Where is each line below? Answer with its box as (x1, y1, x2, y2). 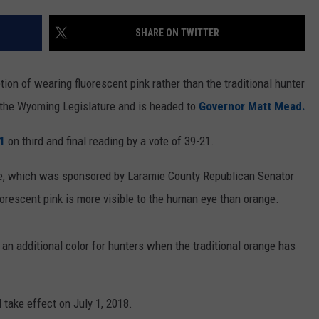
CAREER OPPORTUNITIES (180, 23, 286, 35)
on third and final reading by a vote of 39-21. (8, 134, 214, 149)
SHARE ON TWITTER (135, 27, 219, 39)
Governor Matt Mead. (199, 99, 305, 114)
